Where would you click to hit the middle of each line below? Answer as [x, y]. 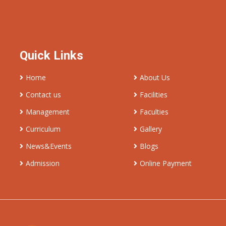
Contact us [43, 95]
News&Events [49, 146]
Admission [43, 163]
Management [48, 112]
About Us [155, 77]
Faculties [154, 112]
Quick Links [51, 55]
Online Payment [165, 163]
